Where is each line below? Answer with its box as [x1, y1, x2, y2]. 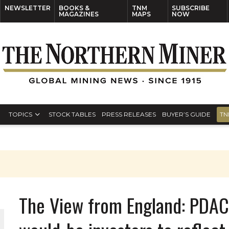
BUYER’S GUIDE [162, 110, 211, 118]
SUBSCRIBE [172, 4, 210, 12]
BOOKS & [58, 4, 89, 12]
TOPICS [9, 110, 32, 118]
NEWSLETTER [4, 4, 51, 12]
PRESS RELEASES [102, 110, 156, 118]
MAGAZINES [58, 10, 99, 18]
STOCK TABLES [49, 110, 96, 118]
